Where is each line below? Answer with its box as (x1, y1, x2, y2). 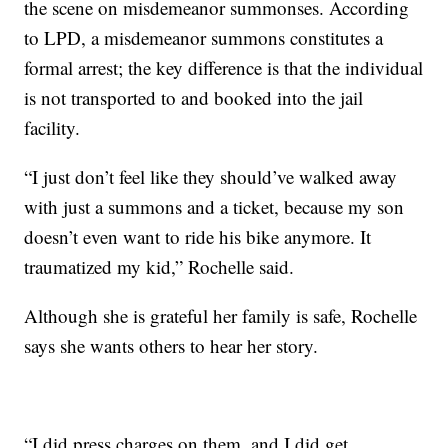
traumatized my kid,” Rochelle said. (24, 253, 295, 279)
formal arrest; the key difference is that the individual (24, 54, 424, 80)
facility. (24, 114, 81, 140)
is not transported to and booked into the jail (24, 84, 364, 110)
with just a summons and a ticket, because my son (24, 193, 405, 219)
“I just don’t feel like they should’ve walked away (24, 163, 398, 189)
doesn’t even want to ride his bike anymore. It (24, 223, 372, 249)
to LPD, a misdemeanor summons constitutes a (24, 24, 384, 50)
